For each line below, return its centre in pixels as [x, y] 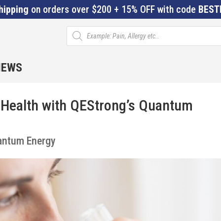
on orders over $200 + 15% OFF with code [113, 9]
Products [79, 29]
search [76, 36]
